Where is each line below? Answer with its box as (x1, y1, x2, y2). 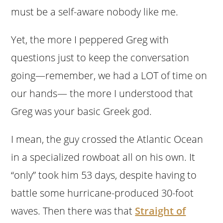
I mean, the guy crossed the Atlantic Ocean (11, 132, 204, 146)
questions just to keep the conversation (11, 50, 190, 64)
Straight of (135, 204, 186, 218)
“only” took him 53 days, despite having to (11, 168, 197, 182)
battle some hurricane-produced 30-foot (11, 186, 194, 200)
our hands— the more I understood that (11, 86, 194, 100)
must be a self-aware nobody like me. (11, 4, 179, 18)
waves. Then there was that (11, 204, 135, 218)
